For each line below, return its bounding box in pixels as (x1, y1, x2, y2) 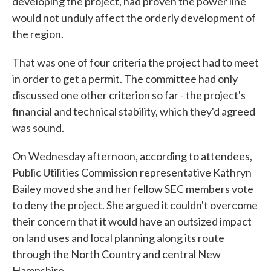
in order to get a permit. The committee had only (12, 72, 238, 86)
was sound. (12, 121, 64, 135)
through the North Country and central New (12, 247, 221, 261)
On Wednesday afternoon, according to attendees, (12, 149, 252, 163)
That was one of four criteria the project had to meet (12, 56, 259, 70)
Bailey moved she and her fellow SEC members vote (12, 182, 253, 196)
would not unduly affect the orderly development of (12, 11, 256, 25)
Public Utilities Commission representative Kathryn (12, 166, 252, 180)
